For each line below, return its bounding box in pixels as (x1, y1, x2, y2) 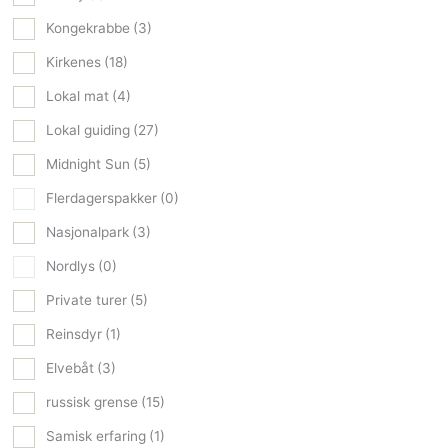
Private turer (46, 291, 127, 308)
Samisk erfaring (46, 427, 146, 444)
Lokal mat (46, 87, 109, 104)
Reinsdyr (46, 325, 102, 342)
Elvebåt (46, 359, 94, 376)
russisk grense (46, 393, 138, 410)
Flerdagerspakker (46, 189, 157, 206)
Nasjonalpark (46, 223, 129, 240)
